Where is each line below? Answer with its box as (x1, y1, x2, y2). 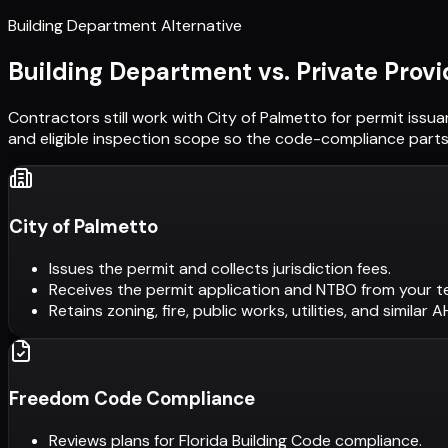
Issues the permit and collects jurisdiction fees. (49, 257, 391, 279)
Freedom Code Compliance (9, 386, 255, 412)
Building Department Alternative (8, 15, 242, 37)
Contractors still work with (8, 107, 207, 129)
